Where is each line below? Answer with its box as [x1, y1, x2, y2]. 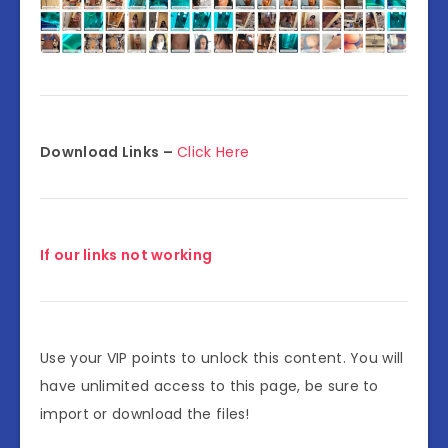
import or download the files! [40, 404, 250, 425]
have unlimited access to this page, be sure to [40, 376, 379, 397]
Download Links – [40, 142, 173, 163]
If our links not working [40, 245, 213, 266]
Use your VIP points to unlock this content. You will [40, 348, 404, 369]
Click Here [177, 142, 250, 163]
